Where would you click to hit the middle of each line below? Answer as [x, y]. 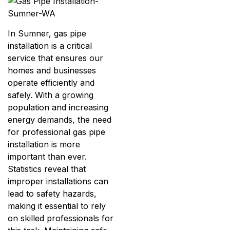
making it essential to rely [57, 206]
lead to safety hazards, [52, 194]
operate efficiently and [51, 83]
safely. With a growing [51, 95]
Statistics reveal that [47, 169]
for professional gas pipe [56, 132]
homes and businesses [52, 71]
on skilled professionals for [61, 218]
